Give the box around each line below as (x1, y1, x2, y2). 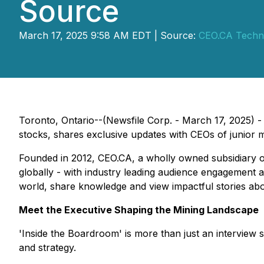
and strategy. (19, 242, 76, 253)
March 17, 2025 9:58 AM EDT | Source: (19, 29, 199, 41)
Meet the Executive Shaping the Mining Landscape (19, 204, 259, 216)
